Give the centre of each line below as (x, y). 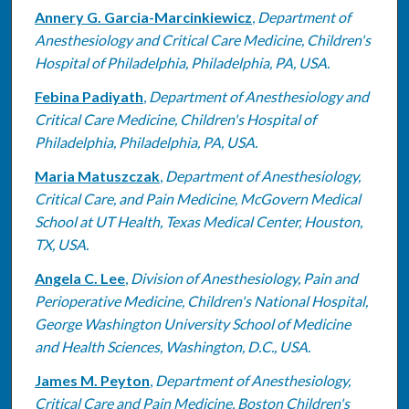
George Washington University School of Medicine (192, 323)
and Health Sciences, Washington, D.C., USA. (172, 346)
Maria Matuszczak (97, 175)
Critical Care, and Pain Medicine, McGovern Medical (197, 198)
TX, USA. (61, 244)
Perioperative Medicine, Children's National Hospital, (201, 300)
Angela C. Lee (79, 278)
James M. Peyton (92, 380)
